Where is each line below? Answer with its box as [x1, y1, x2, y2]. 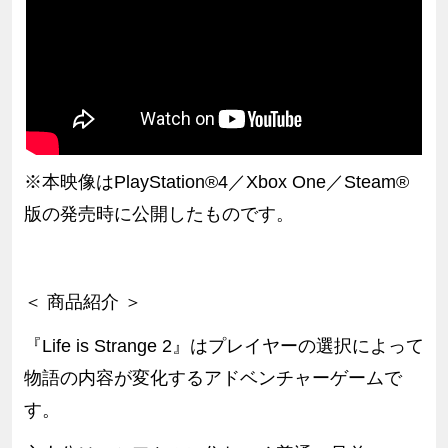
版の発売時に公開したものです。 [23, 204, 294, 225]
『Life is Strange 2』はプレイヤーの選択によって [23, 336, 424, 357]
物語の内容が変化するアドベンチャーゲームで [23, 368, 402, 389]
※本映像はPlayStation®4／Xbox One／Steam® [23, 172, 409, 193]
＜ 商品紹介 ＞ [23, 292, 142, 313]
